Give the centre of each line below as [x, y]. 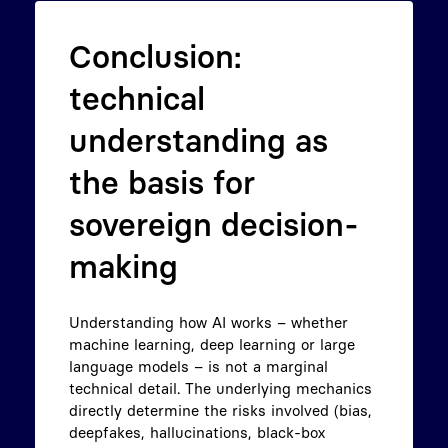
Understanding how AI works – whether [208, 322]
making [123, 266]
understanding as [198, 140]
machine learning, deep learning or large [212, 344]
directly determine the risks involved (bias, [220, 410]
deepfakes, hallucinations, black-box [197, 432]
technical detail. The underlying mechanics [220, 388]
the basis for [162, 182]
